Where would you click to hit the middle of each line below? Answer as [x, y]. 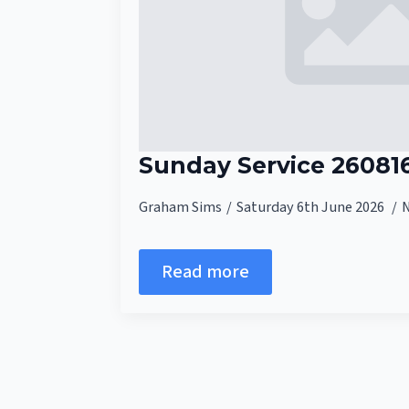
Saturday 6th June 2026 [312, 207]
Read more [205, 272]
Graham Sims [180, 207]
